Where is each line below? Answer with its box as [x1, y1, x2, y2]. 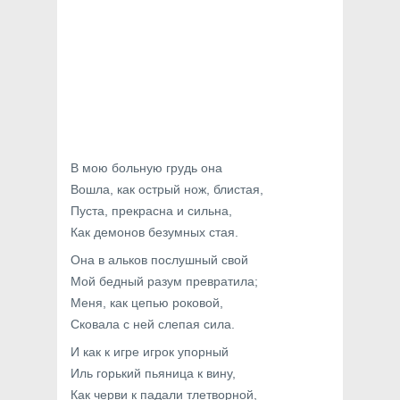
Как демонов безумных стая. [71, 225, 238, 239]
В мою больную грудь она [71, 161, 222, 175]
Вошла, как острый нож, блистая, [71, 182, 263, 196]
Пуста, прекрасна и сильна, [71, 204, 232, 218]
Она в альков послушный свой [71, 253, 248, 267]
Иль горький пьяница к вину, [71, 366, 236, 380]
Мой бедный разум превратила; [71, 274, 258, 288]
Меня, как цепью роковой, [71, 296, 223, 310]
